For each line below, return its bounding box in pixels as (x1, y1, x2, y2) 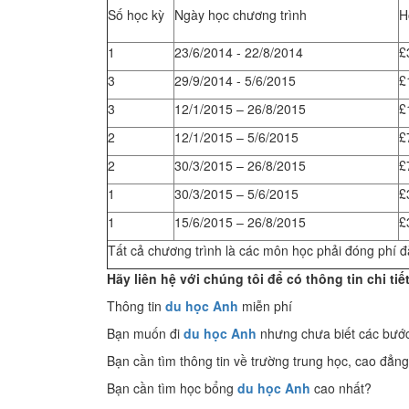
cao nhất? (310, 379, 372, 397)
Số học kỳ (108, 5, 164, 24)
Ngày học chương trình (174, 5, 307, 24)
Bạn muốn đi (107, 324, 184, 342)
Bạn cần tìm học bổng (107, 379, 237, 397)
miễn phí (238, 297, 292, 315)
